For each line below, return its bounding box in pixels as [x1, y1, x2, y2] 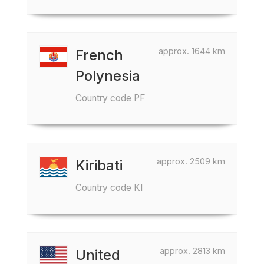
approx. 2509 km [157, 156, 225, 166]
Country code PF [75, 93, 146, 104]
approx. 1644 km [159, 46, 225, 56]
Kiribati [75, 157, 123, 174]
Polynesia [75, 67, 140, 84]
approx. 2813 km [160, 246, 225, 256]
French [75, 47, 123, 64]
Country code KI [75, 182, 143, 193]
